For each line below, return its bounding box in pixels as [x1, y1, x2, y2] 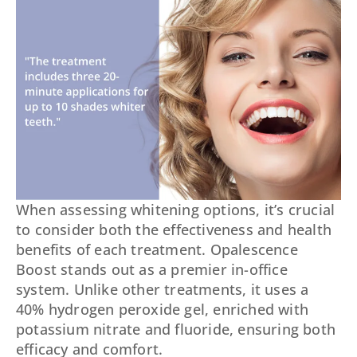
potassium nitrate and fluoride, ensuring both [16, 320, 336, 339]
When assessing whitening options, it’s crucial [16, 200, 335, 220]
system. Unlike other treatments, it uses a [16, 280, 309, 300]
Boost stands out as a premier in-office [16, 260, 288, 280]
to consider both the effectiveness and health [16, 220, 332, 240]
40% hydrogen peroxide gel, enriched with [16, 300, 309, 320]
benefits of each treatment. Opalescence [16, 240, 298, 260]
